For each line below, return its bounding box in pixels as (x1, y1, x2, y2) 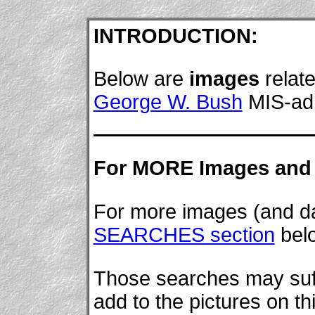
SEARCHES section (93, 223, 275, 246)
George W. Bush (93, 91, 243, 114)
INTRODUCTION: (93, 24, 258, 47)
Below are (93, 67, 189, 91)
